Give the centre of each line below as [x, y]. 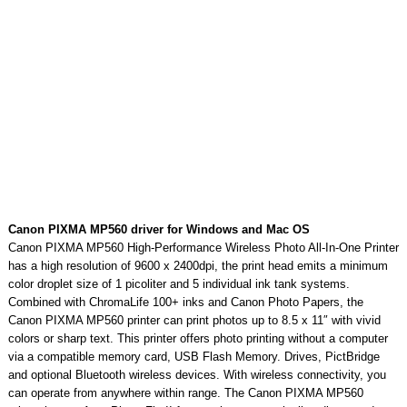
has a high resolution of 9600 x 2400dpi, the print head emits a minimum [198, 265]
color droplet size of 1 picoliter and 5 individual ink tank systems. [179, 283]
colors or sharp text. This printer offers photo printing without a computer [198, 338]
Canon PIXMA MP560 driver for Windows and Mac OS [159, 229]
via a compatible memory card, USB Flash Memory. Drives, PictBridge [194, 356]
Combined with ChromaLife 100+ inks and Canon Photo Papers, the [185, 302]
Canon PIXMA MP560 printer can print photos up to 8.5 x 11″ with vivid [194, 320]
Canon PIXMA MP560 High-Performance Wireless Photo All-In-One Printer [203, 247]
